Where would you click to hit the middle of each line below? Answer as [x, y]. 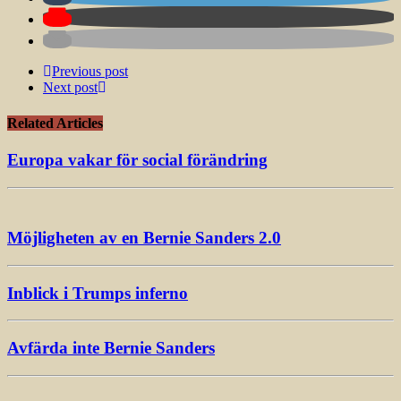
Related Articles [55, 123]
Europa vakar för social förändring [137, 159]
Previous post [90, 72]
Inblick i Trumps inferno [98, 293]
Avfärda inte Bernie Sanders [111, 348]
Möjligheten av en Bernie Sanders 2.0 [144, 238]
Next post [70, 88]
